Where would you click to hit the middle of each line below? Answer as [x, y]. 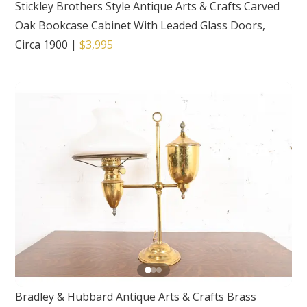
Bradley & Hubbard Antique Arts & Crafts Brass [136, 297]
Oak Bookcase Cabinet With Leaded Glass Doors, [140, 26]
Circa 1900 [42, 45]
